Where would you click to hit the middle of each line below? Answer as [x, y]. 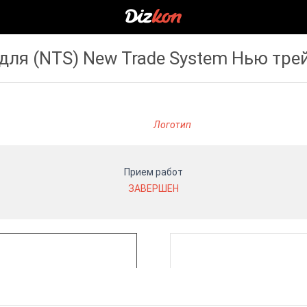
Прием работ [153, 172]
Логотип [172, 125]
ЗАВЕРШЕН [153, 188]
